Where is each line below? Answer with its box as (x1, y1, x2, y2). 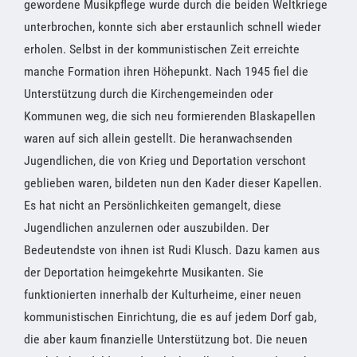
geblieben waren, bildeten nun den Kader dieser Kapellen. (24, 175, 322, 190)
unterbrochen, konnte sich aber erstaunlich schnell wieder (24, 18, 321, 34)
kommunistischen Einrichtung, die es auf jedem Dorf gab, (24, 308, 316, 324)
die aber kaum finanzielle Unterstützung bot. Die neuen (24, 331, 308, 347)
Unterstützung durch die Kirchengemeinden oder (24, 85, 273, 101)
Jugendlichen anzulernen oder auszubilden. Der (24, 219, 269, 235)
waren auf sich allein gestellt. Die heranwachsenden (24, 130, 292, 146)
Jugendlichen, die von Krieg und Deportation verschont (24, 152, 306, 168)
